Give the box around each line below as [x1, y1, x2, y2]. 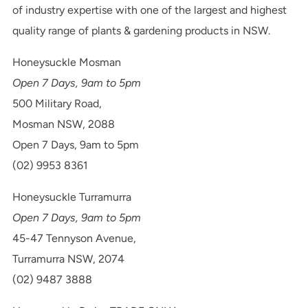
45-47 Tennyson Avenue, [12, 232, 136, 245]
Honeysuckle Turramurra [12, 190, 131, 203]
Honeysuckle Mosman [12, 56, 121, 69]
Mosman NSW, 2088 [12, 118, 115, 131]
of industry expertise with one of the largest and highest [12, 3, 287, 16]
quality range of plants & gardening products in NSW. [12, 24, 273, 37]
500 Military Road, [12, 97, 102, 110]
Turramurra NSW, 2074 [12, 252, 124, 265]
